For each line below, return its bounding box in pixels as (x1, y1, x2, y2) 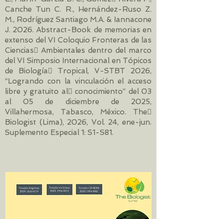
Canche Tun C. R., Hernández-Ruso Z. (5, 5, 152, 14)
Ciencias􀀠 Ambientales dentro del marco (5, 46, 152, 55)
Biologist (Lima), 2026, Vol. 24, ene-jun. (5, 118, 152, 127)
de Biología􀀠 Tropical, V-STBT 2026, (5, 66, 152, 75)
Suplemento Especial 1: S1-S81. (5, 128, 115, 137)
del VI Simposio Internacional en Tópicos (5, 56, 152, 65)
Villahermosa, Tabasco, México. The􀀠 (5, 108, 152, 116)
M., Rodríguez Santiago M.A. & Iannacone (5, 15, 152, 24)
